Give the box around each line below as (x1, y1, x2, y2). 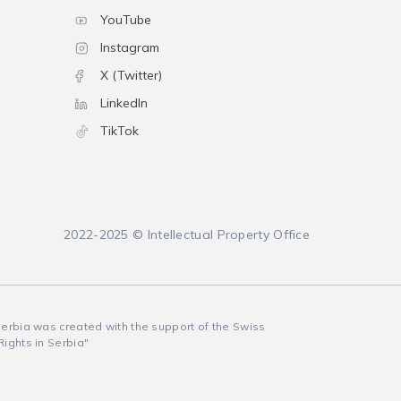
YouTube (99, 12, 151, 28)
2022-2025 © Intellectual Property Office (64, 226, 310, 243)
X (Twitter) (99, 67, 162, 83)
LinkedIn (99, 95, 148, 111)
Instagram (99, 39, 159, 55)
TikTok (99, 123, 139, 139)
